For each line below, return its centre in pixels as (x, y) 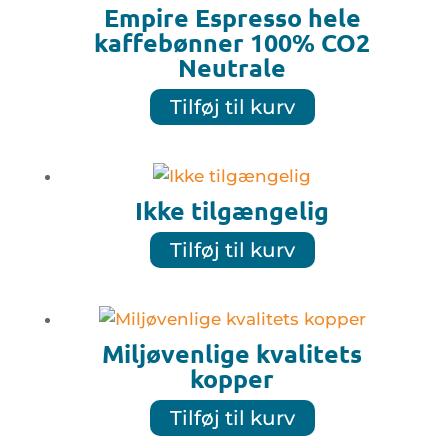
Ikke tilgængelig (232, 209)
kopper (232, 378)
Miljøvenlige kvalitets (232, 353)
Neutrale (232, 66)
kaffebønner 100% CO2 (232, 41)
